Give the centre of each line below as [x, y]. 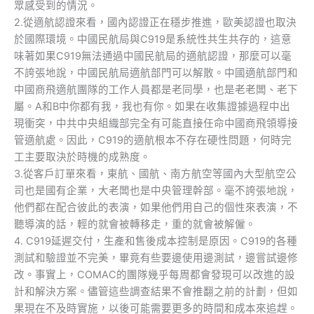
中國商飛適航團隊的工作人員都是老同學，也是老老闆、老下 [156, 89]
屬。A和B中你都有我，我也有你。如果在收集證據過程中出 [152, 106]
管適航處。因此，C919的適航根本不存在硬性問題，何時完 [153, 140]
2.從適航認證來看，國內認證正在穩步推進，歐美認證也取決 [155, 22]
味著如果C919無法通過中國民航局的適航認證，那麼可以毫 [153, 56]
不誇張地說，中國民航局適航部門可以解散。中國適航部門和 [156, 73]
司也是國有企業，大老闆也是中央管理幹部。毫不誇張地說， [156, 190]
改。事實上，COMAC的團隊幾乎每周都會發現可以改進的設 [155, 274]
